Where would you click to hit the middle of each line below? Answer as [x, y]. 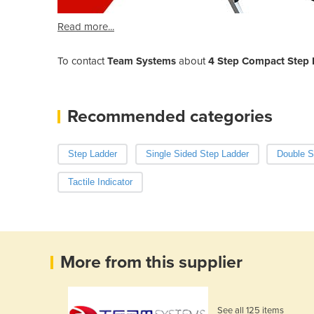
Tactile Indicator [100, 182]
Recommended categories [170, 116]
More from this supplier [151, 262]
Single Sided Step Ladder [197, 153]
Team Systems [142, 61]
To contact [82, 61]
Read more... [86, 26]
